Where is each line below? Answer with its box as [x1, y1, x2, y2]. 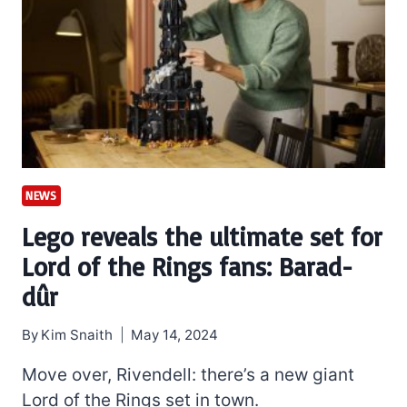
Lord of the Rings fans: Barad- [22, 251, 352, 283]
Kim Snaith [41, 326, 114, 344]
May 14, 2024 [131, 326, 219, 344]
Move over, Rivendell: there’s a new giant [22, 364, 354, 386]
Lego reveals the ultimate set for [22, 221, 382, 253]
